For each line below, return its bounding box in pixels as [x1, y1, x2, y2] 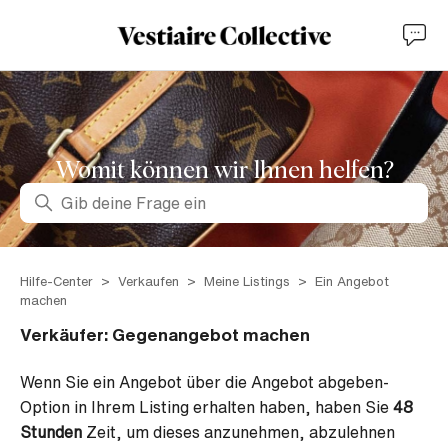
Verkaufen [118, 275, 179, 288]
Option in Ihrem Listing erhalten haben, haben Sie [20, 399, 393, 415]
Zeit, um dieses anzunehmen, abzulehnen [82, 424, 395, 440]
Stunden [20, 424, 82, 440]
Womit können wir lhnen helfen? [54, 159, 394, 183]
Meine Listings [204, 275, 290, 288]
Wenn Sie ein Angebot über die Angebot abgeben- [20, 374, 389, 390]
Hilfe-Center [20, 275, 97, 288]
